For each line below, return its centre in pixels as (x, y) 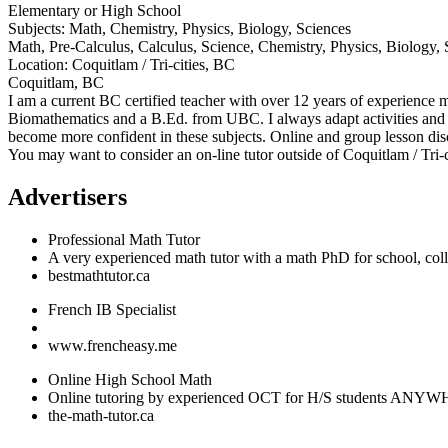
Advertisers (67, 196)
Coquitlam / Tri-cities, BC (151, 64)
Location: (38, 64)
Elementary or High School (94, 10)
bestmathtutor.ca (99, 275)
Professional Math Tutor (124, 239)
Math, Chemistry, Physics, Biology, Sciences (208, 28)
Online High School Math (130, 379)
